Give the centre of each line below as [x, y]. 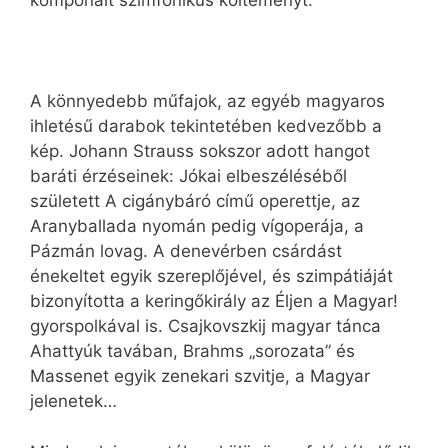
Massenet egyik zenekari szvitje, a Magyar [200, 376]
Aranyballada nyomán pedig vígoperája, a [197, 226]
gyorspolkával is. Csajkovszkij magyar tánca [205, 326]
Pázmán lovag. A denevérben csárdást [186, 251]
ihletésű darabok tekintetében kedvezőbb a [206, 126]
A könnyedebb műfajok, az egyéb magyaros [207, 101]
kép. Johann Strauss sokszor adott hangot [200, 151]
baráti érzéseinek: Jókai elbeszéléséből [188, 176]
